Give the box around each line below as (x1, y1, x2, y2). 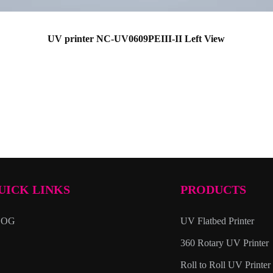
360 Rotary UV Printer (180, 238, 269, 248)
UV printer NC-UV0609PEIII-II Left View (48, 34, 225, 44)
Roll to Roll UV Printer (180, 260, 271, 270)
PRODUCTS (180, 183, 247, 196)
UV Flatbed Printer (180, 216, 255, 226)
